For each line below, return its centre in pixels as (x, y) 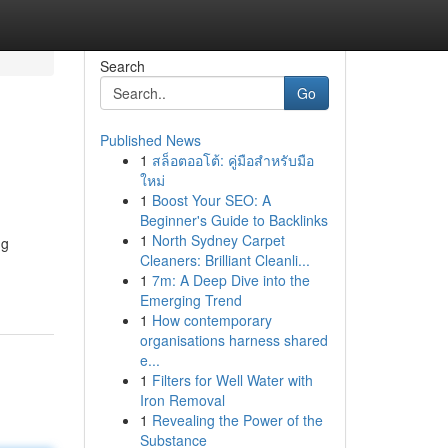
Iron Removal (182, 400)
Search (122, 66)
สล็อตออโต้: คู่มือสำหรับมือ (232, 160)
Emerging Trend (190, 300)
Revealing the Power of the (237, 420)
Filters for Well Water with (232, 380)
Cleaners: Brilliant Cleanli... (224, 260)
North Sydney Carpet (218, 240)
